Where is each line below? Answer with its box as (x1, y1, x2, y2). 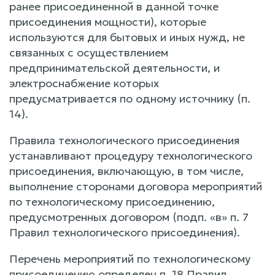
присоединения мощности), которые (9, 14, 206, 29)
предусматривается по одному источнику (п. (9, 91, 250, 106)
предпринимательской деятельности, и (9, 60, 220, 75)
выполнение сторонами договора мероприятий (9, 179, 262, 193)
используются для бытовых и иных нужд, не (9, 29, 245, 44)
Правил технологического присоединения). (9, 225, 240, 239)
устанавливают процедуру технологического (9, 148, 252, 163)
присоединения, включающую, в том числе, (9, 163, 244, 178)
